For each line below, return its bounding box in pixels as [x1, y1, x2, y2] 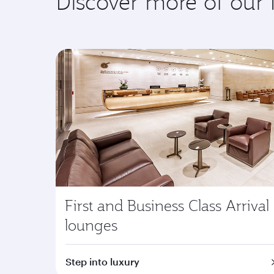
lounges [65, 215, 117, 235]
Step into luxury [65, 256, 139, 267]
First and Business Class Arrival [65, 196, 269, 215]
